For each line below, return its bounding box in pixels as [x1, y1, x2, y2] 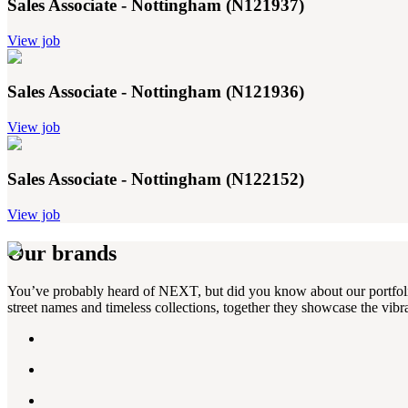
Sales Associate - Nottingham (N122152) [7, 168, 304, 189]
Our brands [7, 240, 117, 265]
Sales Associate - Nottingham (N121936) [7, 82, 304, 102]
